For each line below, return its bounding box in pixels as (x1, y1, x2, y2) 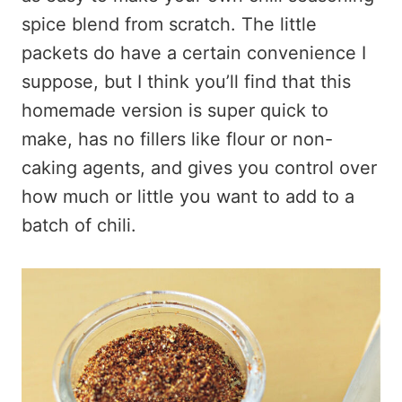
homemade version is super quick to (22, 100, 328, 121)
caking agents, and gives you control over (22, 157, 377, 179)
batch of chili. (22, 214, 136, 236)
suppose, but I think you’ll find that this (22, 71, 351, 92)
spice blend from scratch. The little (22, 13, 317, 35)
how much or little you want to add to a (22, 186, 354, 207)
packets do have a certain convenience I (22, 42, 366, 64)
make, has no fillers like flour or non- (22, 128, 333, 150)
